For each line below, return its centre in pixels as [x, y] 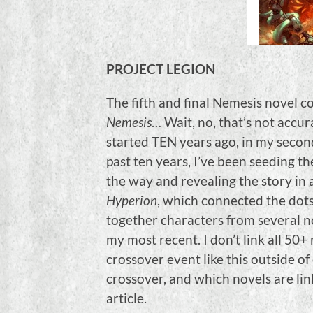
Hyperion [132, 201]
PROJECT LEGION [161, 69]
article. [126, 298]
